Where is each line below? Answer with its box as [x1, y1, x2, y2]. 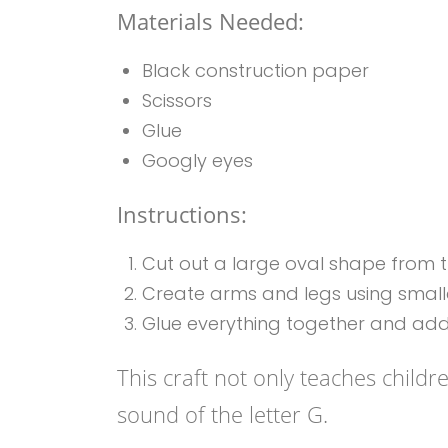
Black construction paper [142, 58, 369, 83]
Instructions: [117, 199, 247, 229]
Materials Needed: [117, 6, 304, 36]
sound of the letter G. [117, 399, 328, 429]
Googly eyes [142, 148, 253, 173]
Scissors [142, 88, 212, 113]
